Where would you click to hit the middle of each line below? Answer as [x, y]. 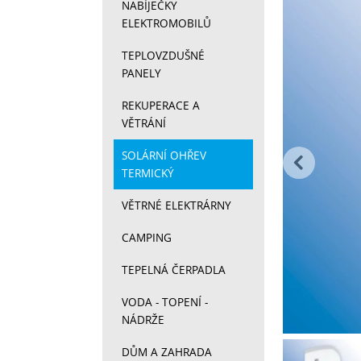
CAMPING [147, 238]
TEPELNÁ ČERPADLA [174, 270]
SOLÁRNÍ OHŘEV [164, 156]
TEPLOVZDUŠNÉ [164, 56]
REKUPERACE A [161, 106]
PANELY [142, 73]
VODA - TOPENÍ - [165, 302]
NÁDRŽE [143, 320]
